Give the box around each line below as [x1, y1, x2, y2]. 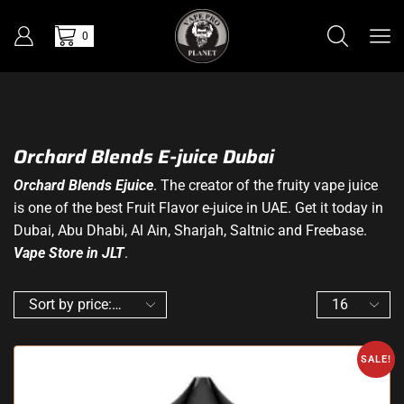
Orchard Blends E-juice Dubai [14, 142, 274, 171]
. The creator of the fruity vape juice [153, 176, 378, 194]
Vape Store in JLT [14, 243, 124, 262]
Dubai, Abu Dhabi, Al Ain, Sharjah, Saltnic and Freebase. [14, 221, 367, 239]
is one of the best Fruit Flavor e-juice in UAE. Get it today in [14, 198, 383, 216]
